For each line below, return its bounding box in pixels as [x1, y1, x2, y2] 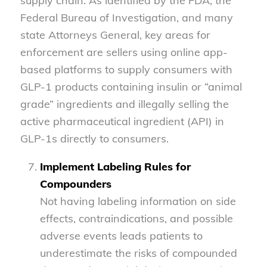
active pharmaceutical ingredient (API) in [20, 114, 224, 128]
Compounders [39, 176, 111, 191]
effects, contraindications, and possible [39, 211, 233, 225]
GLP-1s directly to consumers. [20, 131, 169, 145]
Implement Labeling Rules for [39, 159, 191, 173]
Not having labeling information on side [39, 194, 236, 208]
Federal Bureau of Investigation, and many [20, 10, 233, 24]
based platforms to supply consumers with [20, 62, 232, 76]
